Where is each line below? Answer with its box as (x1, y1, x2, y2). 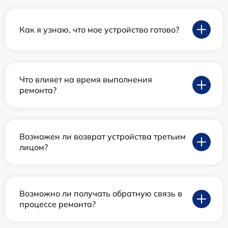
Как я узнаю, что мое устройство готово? (19, 24, 179, 35)
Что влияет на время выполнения (19, 74, 152, 85)
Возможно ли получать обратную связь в (19, 188, 182, 199)
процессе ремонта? (19, 199, 96, 210)
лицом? (19, 142, 48, 153)
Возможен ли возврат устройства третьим (19, 131, 186, 142)
